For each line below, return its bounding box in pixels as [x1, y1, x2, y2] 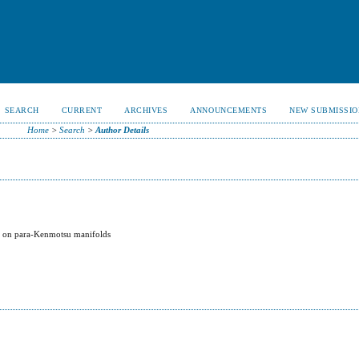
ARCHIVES [124, 106, 168, 115]
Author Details [95, 125, 149, 135]
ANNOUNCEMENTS [190, 106, 268, 115]
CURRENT [61, 106, 103, 115]
